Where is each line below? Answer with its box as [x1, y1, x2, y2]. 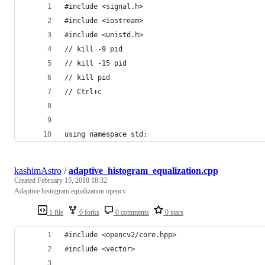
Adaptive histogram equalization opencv [14, 186, 126, 195]
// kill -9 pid [64, 44, 122, 53]
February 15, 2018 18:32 [37, 176, 107, 185]
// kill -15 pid [64, 59, 127, 67]
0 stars [163, 208, 183, 216]
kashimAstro [14, 165, 62, 176]
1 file [47, 208, 63, 216]
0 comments [114, 208, 149, 216]
